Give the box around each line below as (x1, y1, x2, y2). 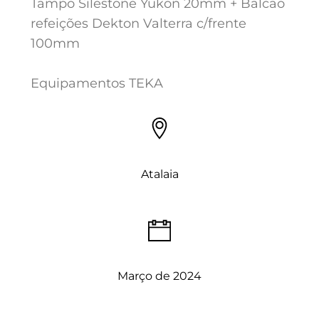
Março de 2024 (117, 269, 202, 283)
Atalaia (140, 167, 179, 182)
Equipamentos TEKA (30, 75, 163, 91)
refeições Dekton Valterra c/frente (30, 16, 246, 31)
